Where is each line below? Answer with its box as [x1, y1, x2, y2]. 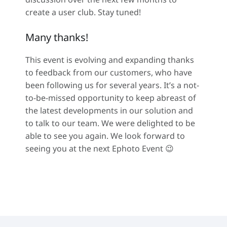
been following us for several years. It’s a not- [25, 79, 199, 91]
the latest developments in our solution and [25, 104, 193, 116]
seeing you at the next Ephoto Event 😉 [25, 142, 174, 154]
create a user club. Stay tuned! [25, 6, 141, 18]
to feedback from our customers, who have [25, 66, 192, 78]
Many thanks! [25, 30, 88, 44]
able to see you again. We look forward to [25, 130, 185, 141]
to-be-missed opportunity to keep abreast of [25, 92, 196, 103]
